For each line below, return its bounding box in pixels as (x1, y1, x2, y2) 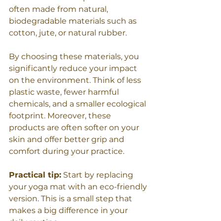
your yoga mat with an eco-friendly (9, 182, 149, 191)
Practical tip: (9, 170, 61, 180)
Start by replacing (61, 170, 135, 180)
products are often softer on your (9, 122, 141, 132)
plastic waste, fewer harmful (9, 87, 121, 97)
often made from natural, (9, 4, 110, 14)
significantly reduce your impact (9, 63, 139, 73)
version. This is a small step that (9, 193, 134, 203)
